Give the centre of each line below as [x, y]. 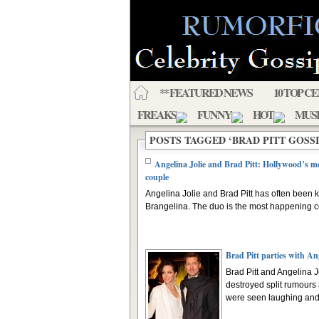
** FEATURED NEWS [206, 92]
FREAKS [157, 114]
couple [157, 177]
